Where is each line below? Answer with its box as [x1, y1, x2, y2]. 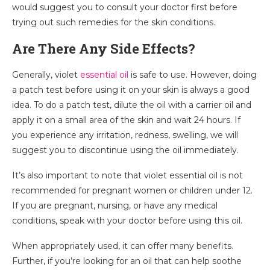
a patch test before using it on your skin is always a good [12, 84, 250, 95]
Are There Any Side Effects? [12, 40, 195, 57]
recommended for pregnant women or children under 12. [12, 185, 253, 196]
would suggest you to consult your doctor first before [12, 2, 237, 13]
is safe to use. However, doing [128, 69, 257, 80]
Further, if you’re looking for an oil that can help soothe [12, 256, 242, 266]
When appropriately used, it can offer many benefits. [12, 240, 233, 251]
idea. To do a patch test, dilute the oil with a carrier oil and [12, 99, 251, 110]
